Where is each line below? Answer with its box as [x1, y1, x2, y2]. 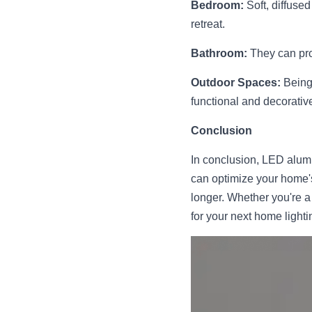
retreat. [191, 17, 225, 30]
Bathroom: [191, 47, 247, 59]
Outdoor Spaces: [191, 76, 281, 88]
